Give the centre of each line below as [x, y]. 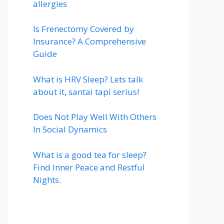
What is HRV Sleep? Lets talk [88, 79]
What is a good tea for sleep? [90, 154]
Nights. [47, 179]
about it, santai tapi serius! [86, 91]
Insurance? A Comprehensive [89, 41]
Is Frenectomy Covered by [83, 29]
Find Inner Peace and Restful [89, 167]
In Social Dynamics [70, 129]
